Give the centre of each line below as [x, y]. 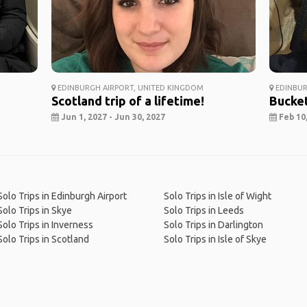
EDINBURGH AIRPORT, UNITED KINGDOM [129, 88]
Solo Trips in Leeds [204, 211]
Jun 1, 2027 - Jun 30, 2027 [112, 117]
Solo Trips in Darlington [213, 225]
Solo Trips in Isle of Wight [217, 196]
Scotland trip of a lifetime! [127, 101]
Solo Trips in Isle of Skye [215, 240]
